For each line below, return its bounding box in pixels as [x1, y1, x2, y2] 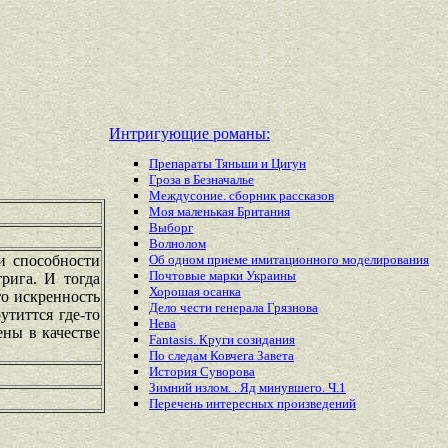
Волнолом [149, 236, 206, 252]
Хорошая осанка [149, 284, 241, 300]
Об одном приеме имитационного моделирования [149, 252, 429, 268]
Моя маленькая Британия [149, 204, 290, 220]
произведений [277, 396, 356, 412]
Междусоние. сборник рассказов [149, 188, 334, 204]
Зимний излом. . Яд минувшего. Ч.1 [149, 380, 346, 396]
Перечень [149, 396, 206, 412]
